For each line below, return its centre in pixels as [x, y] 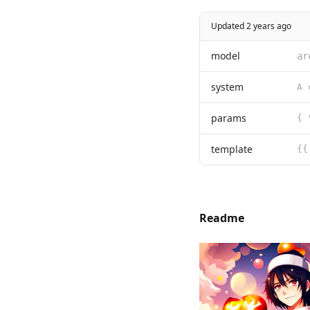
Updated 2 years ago [251, 26]
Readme [222, 218]
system [227, 87]
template [232, 149]
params [229, 118]
